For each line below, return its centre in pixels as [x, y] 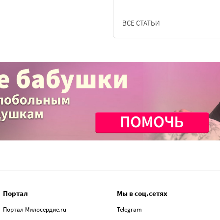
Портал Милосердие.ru [35, 209]
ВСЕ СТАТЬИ [141, 23]
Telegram [129, 209]
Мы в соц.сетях [142, 193]
